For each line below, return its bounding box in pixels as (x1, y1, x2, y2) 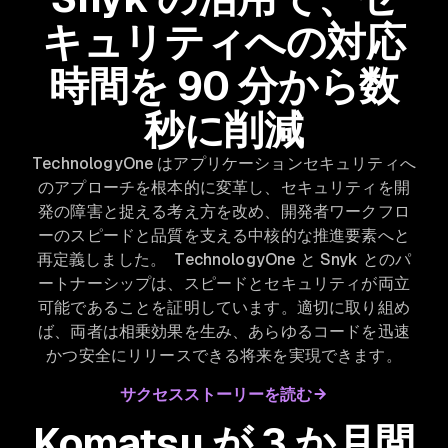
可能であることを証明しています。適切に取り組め (38, 296, 410, 318)
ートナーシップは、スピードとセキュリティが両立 (38, 272, 410, 294)
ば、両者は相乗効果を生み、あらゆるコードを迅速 (38, 320, 410, 342)
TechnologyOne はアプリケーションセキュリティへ (32, 152, 416, 174)
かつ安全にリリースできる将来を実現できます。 (46, 344, 402, 366)
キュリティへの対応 (42, 15, 406, 68)
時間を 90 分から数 (49, 59, 399, 112)
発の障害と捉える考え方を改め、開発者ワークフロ (38, 200, 410, 222)
